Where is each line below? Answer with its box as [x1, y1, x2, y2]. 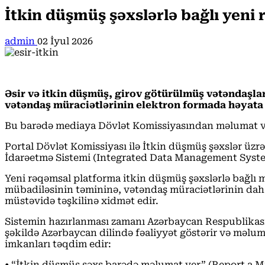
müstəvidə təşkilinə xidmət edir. [5, 195, 159, 206]
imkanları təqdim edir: [5, 238, 111, 250]
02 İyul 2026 [37, 35, 93, 47]
